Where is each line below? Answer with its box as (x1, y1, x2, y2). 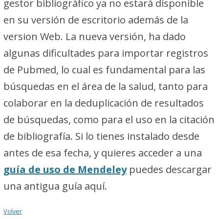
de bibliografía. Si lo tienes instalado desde (3, 129, 199, 143)
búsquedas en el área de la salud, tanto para (3, 79, 208, 93)
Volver (3, 207, 22, 216)
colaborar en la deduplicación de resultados (3, 96, 204, 109)
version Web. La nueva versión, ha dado (3, 29, 186, 43)
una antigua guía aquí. (3, 179, 107, 193)
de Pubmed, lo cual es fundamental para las (3, 63, 205, 76)
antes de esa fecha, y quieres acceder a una (3, 146, 202, 159)
